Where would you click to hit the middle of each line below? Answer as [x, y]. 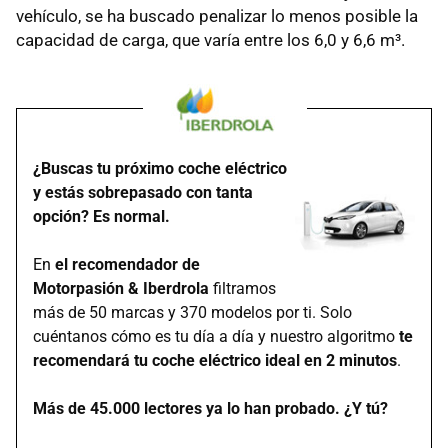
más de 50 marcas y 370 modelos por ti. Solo [192, 312]
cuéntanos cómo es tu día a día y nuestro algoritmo [216, 336]
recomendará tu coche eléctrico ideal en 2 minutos [215, 360]
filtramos [242, 288]
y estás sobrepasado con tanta [143, 192]
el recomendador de [127, 264]
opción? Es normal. [101, 216]
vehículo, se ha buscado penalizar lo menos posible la [217, 15]
